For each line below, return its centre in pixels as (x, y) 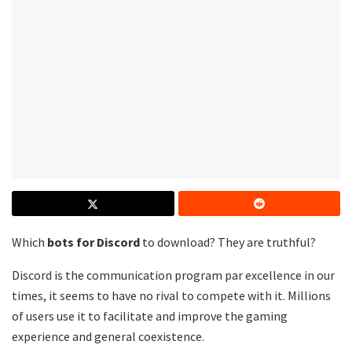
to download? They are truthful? (229, 242)
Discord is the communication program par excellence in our (173, 275)
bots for (71, 242)
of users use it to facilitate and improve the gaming (150, 316)
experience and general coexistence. (108, 337)
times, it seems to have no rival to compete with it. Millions (171, 296)
